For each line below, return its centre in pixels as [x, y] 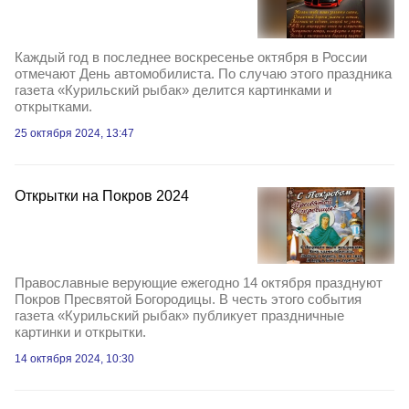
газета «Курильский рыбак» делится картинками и [173, 89]
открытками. [53, 106]
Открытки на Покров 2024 [102, 195]
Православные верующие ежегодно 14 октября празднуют [199, 283]
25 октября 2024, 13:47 [74, 133]
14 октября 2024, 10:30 [74, 359]
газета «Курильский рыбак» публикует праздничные [179, 316]
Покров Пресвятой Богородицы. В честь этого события [188, 299]
